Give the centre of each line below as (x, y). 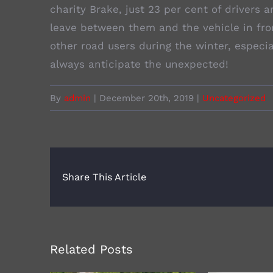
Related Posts (91, 250)
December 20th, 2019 (147, 98)
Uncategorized (234, 98)
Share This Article (104, 177)
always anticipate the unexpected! (139, 64)
